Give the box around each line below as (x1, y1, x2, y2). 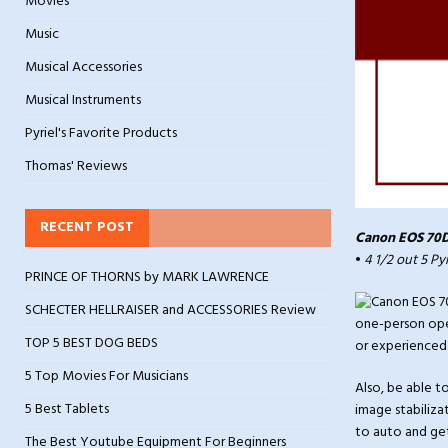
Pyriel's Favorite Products (25, 122, 177, 146)
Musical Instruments (25, 89, 141, 113)
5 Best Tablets (25, 398, 109, 422)
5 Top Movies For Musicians (25, 365, 188, 389)
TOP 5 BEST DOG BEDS (25, 332, 158, 356)
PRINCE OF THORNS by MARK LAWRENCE (25, 266, 269, 290)
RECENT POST (40, 216, 134, 240)
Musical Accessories (25, 56, 142, 80)
